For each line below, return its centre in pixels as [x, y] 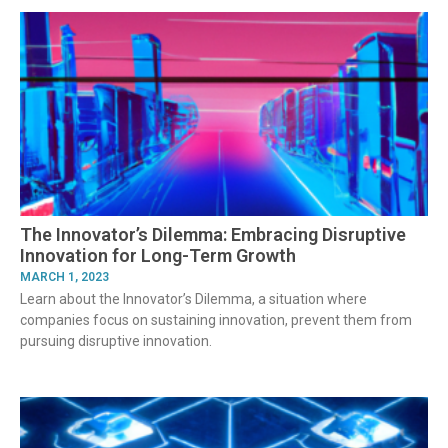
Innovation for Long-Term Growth [158, 255]
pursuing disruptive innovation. [116, 340]
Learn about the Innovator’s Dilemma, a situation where [193, 298]
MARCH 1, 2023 [64, 276]
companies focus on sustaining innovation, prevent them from [216, 319]
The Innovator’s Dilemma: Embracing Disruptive [213, 234]
